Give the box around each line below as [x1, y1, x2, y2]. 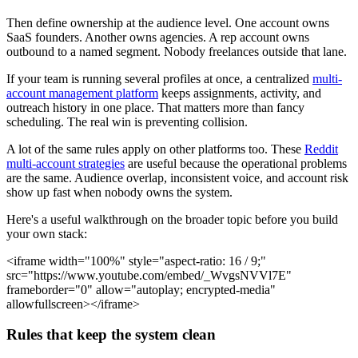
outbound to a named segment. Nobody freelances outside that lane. [6, 44, 347, 58]
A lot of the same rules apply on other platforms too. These [6, 141, 304, 156]
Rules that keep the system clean [6, 326, 216, 344]
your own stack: [6, 226, 87, 241]
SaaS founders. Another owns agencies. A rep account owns [6, 30, 309, 44]
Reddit [304, 141, 338, 156]
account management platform [6, 86, 158, 100]
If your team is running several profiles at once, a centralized [6, 71, 312, 86]
